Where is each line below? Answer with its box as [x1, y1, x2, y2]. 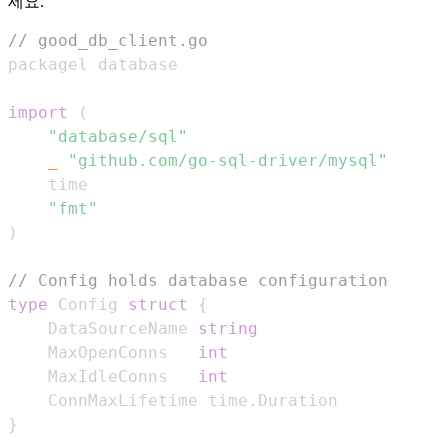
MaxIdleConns [48, 366, 198, 386]
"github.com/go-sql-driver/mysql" [68, 150, 388, 170]
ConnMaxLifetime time [48, 390, 248, 410]
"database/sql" [48, 126, 188, 146]
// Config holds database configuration [8, 270, 388, 290]
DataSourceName [48, 318, 198, 338]
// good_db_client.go [8, 30, 208, 50]
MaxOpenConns [48, 342, 198, 362]
